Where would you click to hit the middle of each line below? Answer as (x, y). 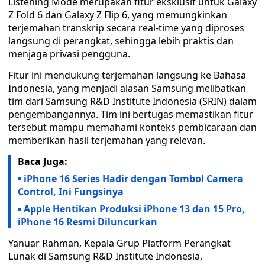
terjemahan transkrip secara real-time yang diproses (126, 28)
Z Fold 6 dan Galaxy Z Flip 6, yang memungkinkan (118, 15)
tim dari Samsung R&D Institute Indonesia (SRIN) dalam (132, 101)
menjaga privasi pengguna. (69, 54)
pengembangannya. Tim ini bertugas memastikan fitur (131, 114)
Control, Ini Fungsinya (71, 192)
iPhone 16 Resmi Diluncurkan (88, 222)
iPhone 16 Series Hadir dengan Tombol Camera (133, 179)
